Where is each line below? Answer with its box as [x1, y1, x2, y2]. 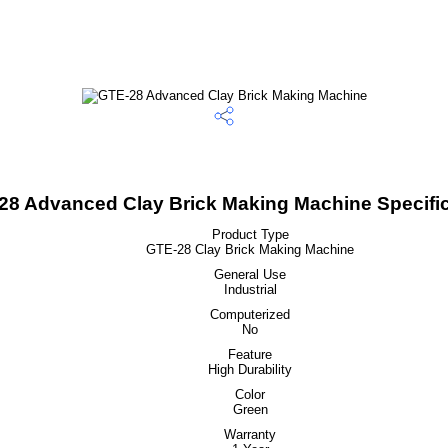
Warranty [224, 427, 276, 442]
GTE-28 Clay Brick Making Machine [146, 242, 354, 257]
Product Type [211, 227, 289, 242]
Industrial [223, 282, 277, 297]
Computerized [210, 307, 290, 322]
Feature [228, 347, 272, 362]
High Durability [208, 362, 292, 377]
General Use [214, 267, 286, 282]
